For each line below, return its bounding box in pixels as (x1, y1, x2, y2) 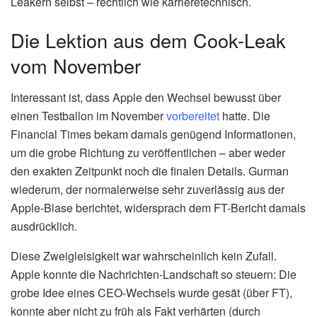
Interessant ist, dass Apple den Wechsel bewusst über (11, 88, 281, 105)
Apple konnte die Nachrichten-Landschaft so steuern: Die (11, 265, 296, 282)
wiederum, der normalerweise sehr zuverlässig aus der (11, 180, 284, 197)
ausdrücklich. (11, 217, 77, 234)
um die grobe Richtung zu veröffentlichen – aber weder (11, 144, 285, 161)
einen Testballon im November (11, 107, 166, 124)
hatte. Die (219, 107, 270, 124)
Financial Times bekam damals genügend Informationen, (11, 125, 296, 142)
